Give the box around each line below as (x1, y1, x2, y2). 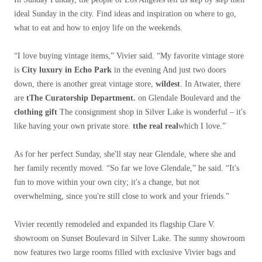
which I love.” (178, 122, 226, 130)
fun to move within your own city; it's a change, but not (14, 178, 199, 187)
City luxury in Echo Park (22, 65, 112, 74)
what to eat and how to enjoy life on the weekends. (14, 23, 182, 32)
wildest (156, 80, 180, 88)
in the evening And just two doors (112, 65, 226, 74)
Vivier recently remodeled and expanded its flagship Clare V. (14, 220, 215, 229)
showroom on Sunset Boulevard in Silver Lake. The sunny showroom (14, 234, 245, 243)
